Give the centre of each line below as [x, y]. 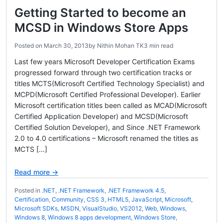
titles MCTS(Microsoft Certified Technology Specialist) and [110, 83]
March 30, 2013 [66, 46]
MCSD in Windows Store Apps [101, 28]
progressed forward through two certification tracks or [103, 72]
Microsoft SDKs [36, 208]
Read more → [36, 172]
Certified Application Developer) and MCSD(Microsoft [101, 116]
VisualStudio [100, 208]
